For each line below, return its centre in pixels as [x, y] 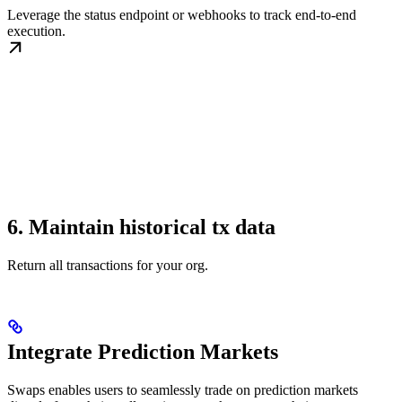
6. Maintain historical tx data [141, 227]
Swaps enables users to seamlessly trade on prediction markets [183, 389]
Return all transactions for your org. [108, 265]
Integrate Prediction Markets [143, 351]
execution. [36, 31]
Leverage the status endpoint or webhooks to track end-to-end [182, 14]
